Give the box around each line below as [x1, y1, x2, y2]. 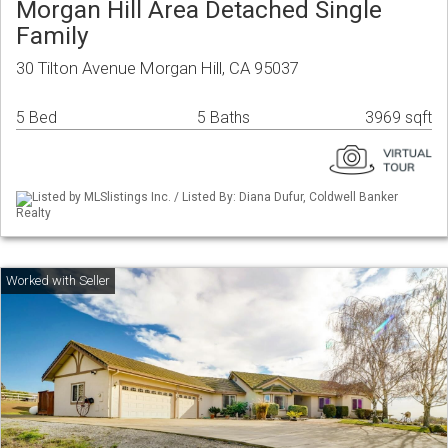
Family [16, 21, 89, 51]
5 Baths [197, 108, 250, 128]
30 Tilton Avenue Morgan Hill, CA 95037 [16, 58, 299, 79]
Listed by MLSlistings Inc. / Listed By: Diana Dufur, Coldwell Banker [32, 190, 398, 205]
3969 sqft [365, 108, 432, 128]
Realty [16, 205, 51, 220]
